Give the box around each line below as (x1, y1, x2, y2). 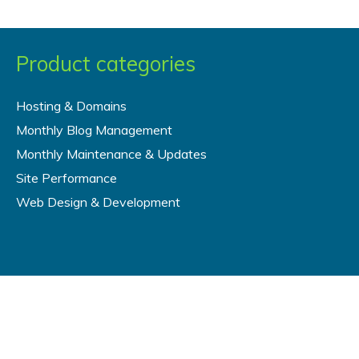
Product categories (16, 50, 196, 77)
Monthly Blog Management (16, 122, 172, 139)
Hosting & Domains (16, 98, 127, 115)
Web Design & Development (16, 194, 180, 211)
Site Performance (16, 170, 117, 187)
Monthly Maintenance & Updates (16, 146, 207, 163)
